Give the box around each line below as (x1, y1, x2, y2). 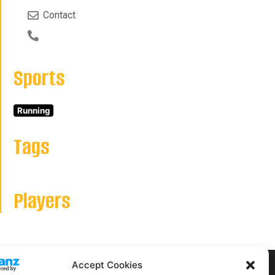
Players (14, 185, 71, 215)
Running (17, 105, 50, 115)
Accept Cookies (72, 259, 143, 271)
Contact (42, 9, 76, 21)
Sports (14, 63, 66, 93)
